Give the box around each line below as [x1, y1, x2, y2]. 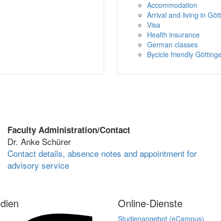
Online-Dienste [118, 195, 183, 210]
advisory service [7, 158, 69, 171]
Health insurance [147, 29, 200, 39]
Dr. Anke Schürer [7, 135, 71, 147]
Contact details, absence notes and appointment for [7, 147, 197, 159]
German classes [147, 39, 198, 49]
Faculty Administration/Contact [7, 123, 130, 136]
